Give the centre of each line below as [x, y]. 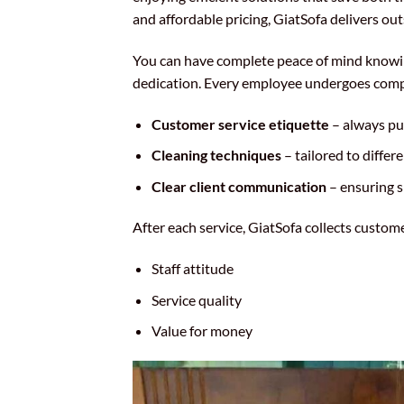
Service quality [196, 299]
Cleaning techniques [216, 155]
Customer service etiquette [240, 124]
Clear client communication [239, 186]
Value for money [202, 331]
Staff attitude [192, 269]
